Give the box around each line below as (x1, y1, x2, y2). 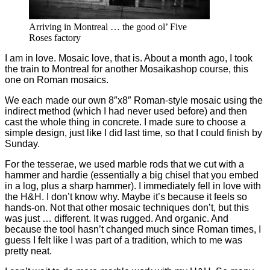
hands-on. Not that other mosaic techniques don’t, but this (5, 202, 249, 213)
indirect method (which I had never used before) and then (5, 105, 247, 116)
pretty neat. (5, 245, 52, 256)
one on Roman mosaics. (5, 74, 108, 85)
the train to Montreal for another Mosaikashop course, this (5, 63, 248, 74)
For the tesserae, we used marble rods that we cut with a (5, 159, 244, 169)
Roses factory (29, 32, 81, 43)
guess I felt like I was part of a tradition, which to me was (5, 234, 242, 245)
